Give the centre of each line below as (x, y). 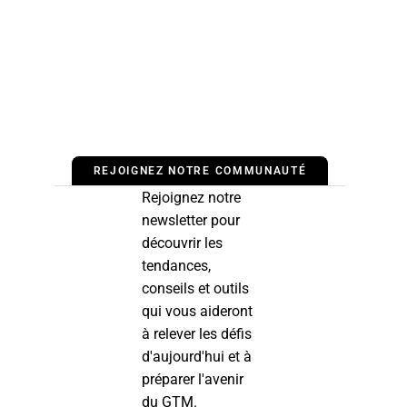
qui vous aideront (197, 312)
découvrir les (182, 243)
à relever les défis (197, 334)
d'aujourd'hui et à (197, 357)
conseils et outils (195, 289)
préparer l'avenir (193, 380)
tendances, (176, 266)
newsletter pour (191, 221)
